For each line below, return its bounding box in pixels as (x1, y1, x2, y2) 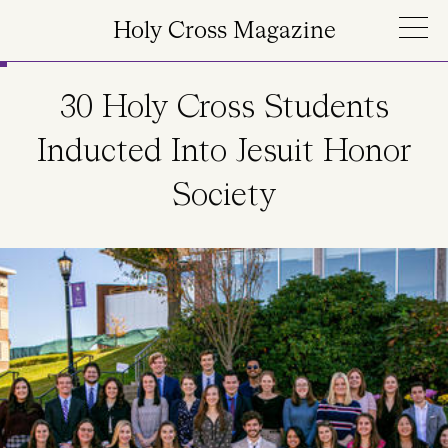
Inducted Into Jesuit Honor (37, 136, 411, 168)
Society (172, 180, 276, 212)
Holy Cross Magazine (112, 20, 336, 43)
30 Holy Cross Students (59, 92, 389, 124)
